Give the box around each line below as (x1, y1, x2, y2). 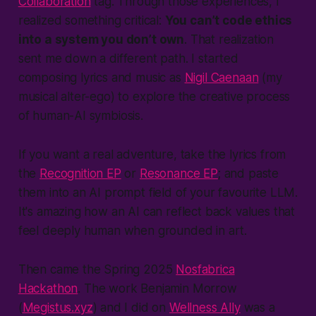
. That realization (184, 32, 274, 47)
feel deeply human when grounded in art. (18, 224, 248, 238)
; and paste (217, 166, 279, 181)
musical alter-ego (18, 90, 111, 104)
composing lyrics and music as (18, 71, 185, 85)
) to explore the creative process (110, 90, 291, 104)
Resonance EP (139, 166, 218, 181)
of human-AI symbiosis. (18, 109, 143, 123)
